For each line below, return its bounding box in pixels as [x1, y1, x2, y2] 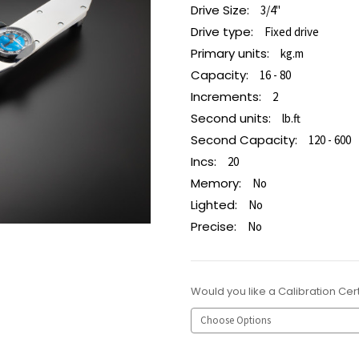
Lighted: [191, 196, 237, 213]
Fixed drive [264, 24, 319, 40]
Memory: [191, 174, 241, 192]
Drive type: [191, 23, 253, 41]
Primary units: [191, 45, 269, 63]
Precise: [191, 217, 236, 235]
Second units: [191, 109, 271, 127]
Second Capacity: [191, 131, 297, 148]
